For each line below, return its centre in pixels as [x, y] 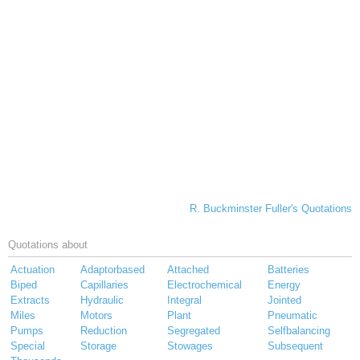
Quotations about [48, 245]
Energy [284, 285]
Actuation [33, 270]
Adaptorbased [112, 270]
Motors [96, 316]
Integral [184, 301]
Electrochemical [205, 285]
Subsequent [295, 346]
